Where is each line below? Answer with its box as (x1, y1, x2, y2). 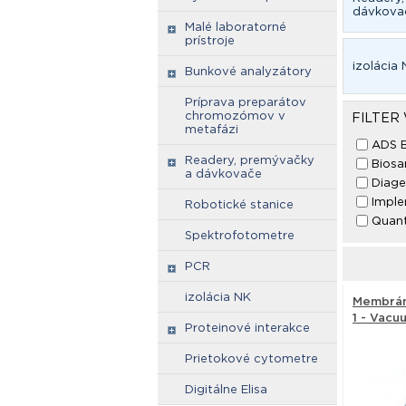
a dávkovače (185, 167, 262, 180)
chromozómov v (185, 109, 285, 122)
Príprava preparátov (185, 95, 306, 109)
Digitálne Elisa (185, 382, 267, 396)
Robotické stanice (185, 198, 294, 211)
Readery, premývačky (185, 153, 314, 167)
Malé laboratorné (185, 20, 286, 34)
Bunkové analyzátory (185, 64, 312, 78)
